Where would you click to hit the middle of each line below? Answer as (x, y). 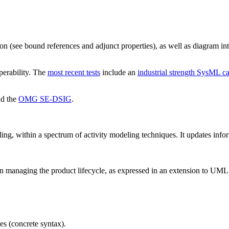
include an (119, 72)
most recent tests (74, 72)
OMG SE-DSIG (45, 99)
